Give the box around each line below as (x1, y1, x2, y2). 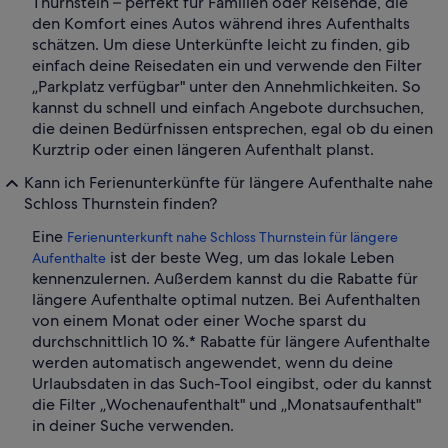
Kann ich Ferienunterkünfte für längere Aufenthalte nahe (24, 172, 433, 194)
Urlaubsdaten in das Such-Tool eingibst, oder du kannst (32, 373, 432, 395)
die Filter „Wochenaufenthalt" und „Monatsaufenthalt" (32, 394, 421, 416)
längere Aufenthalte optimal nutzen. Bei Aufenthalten (32, 289, 420, 311)
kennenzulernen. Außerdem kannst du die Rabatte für (32, 268, 418, 290)
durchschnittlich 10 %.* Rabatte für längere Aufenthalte (32, 331, 430, 353)
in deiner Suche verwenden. (32, 415, 234, 437)
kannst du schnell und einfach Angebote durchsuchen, (32, 97, 424, 119)
